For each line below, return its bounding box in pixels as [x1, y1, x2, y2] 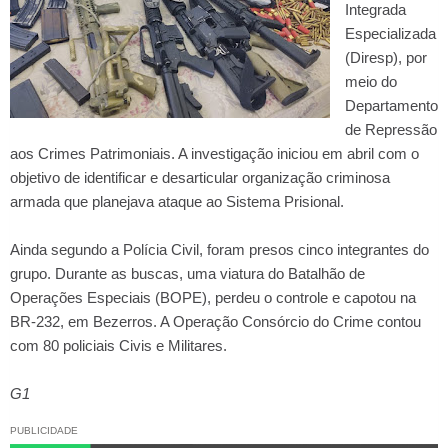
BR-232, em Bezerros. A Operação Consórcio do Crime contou [10, 313, 421, 331]
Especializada [345, 25, 436, 43]
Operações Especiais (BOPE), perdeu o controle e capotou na [10, 289, 416, 307]
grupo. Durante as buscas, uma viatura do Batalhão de [10, 265, 365, 283]
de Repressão [345, 121, 437, 139]
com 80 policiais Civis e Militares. [10, 337, 227, 355]
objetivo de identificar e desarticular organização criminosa [10, 169, 390, 187]
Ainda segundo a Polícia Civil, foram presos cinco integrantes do [10, 241, 429, 259]
